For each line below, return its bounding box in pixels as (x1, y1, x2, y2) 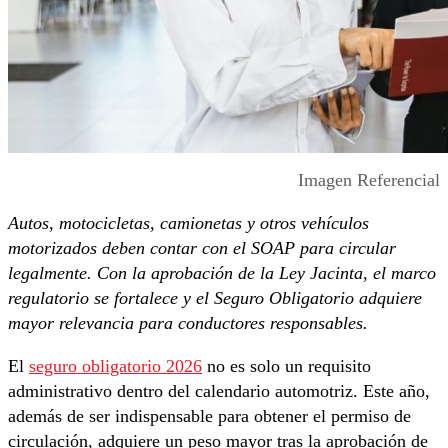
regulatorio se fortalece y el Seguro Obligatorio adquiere (8, 288, 422, 309)
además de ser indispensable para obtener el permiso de (8, 406, 411, 427)
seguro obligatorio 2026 (29, 356, 202, 377)
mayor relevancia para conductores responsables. (8, 313, 368, 334)
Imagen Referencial (298, 170, 440, 191)
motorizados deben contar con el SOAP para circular (8, 238, 396, 259)
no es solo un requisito (202, 356, 371, 377)
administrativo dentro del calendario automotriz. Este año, (8, 381, 430, 402)
